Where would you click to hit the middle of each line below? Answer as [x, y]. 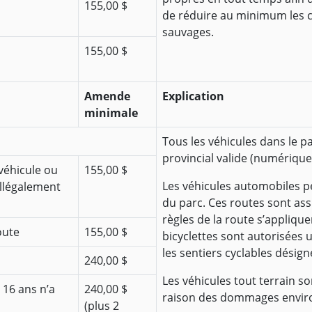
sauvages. [188, 32]
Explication [193, 96]
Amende [107, 96]
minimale [111, 113]
